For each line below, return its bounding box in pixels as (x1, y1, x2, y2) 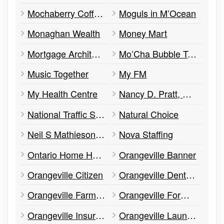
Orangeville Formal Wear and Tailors (180, 188, 190, 201)
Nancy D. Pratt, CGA (182, 87, 192, 100)
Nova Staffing (119, 127, 173, 141)
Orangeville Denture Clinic (186, 167, 195, 181)
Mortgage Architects (91, 46, 101, 60)
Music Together (27, 67, 89, 80)
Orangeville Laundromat (187, 208, 196, 221)
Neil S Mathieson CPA (95, 127, 105, 141)
